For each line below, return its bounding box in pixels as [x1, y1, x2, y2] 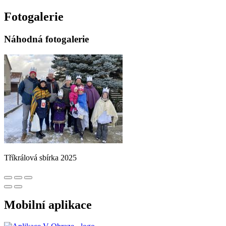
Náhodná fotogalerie [4, 33, 89, 44]
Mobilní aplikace [4, 198, 92, 212]
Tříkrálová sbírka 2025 [4, 153, 77, 162]
